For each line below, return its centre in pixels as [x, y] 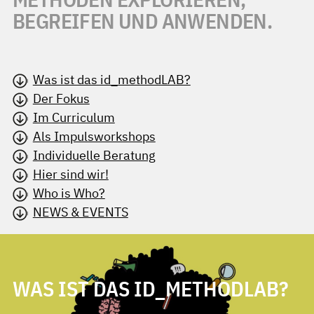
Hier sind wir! [70, 174]
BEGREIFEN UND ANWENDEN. [143, 21]
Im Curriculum [74, 117]
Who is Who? [69, 193]
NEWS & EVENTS [80, 212]
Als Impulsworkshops [94, 136]
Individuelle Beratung [94, 155]
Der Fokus [61, 98]
